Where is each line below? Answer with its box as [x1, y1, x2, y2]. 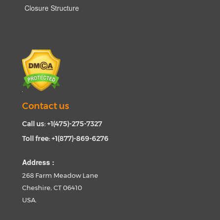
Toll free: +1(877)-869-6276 [22, 134, 109, 143]
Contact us [22, 100, 69, 111]
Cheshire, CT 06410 [22, 183, 82, 192]
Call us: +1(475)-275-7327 [22, 119, 102, 128]
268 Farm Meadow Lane [22, 171, 98, 179]
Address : [22, 157, 55, 167]
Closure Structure [25, 3, 79, 13]
